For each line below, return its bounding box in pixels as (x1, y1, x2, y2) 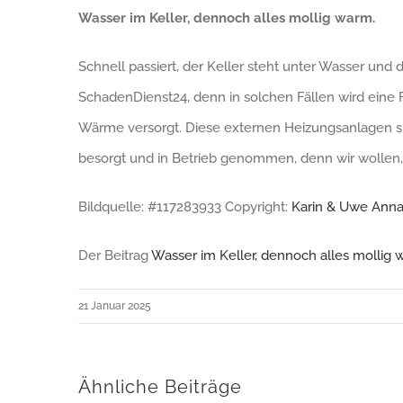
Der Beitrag (78, 247, 151, 264)
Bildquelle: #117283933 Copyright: (78, 199, 291, 216)
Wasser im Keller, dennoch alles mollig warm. (78, 10, 375, 27)
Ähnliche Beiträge (78, 376, 242, 399)
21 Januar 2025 (78, 300, 151, 313)
